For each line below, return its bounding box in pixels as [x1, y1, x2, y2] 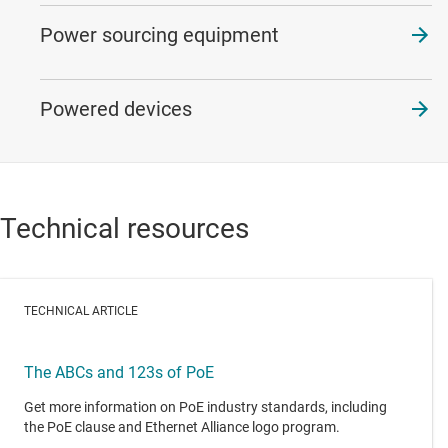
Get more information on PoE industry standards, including [24, 399, 387, 416]
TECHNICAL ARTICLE [24, 303, 138, 318]
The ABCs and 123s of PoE [24, 363, 214, 383]
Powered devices [40, 97, 192, 122]
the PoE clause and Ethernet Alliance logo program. [24, 419, 343, 436]
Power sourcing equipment [40, 23, 279, 48]
